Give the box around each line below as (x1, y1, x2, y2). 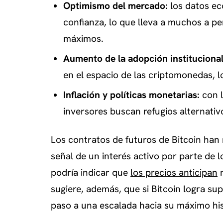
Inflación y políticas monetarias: (63, 88, 200, 101)
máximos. (63, 32, 104, 45)
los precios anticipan (130, 166, 218, 179)
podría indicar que (51, 166, 130, 179)
